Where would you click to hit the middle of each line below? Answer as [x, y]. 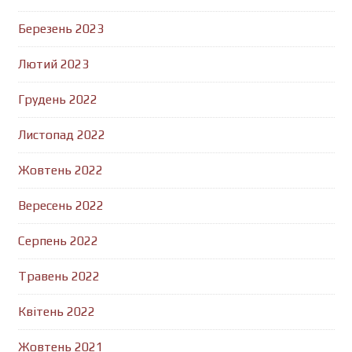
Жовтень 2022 [60, 170]
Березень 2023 [60, 29]
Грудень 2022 [57, 99]
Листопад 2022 [61, 135]
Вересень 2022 [60, 205]
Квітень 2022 [56, 312]
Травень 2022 [59, 276]
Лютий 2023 [53, 64]
